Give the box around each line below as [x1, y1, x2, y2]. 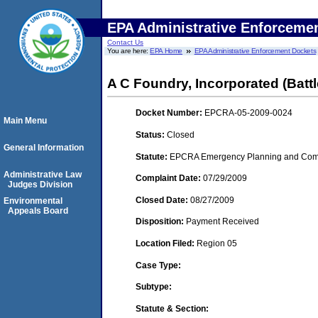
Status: [136, 129, 167, 140]
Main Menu [4, 116, 47, 126]
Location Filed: [136, 238, 197, 248]
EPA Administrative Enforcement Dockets [194, 47, 317, 55]
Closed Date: [136, 194, 190, 205]
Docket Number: [136, 108, 204, 119]
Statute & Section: [136, 303, 209, 314]
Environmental [4, 196, 62, 206]
